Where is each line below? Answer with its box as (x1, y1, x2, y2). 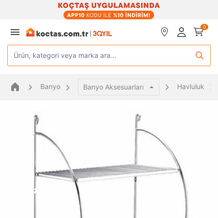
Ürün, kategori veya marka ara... (14, 51, 116, 59)
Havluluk (177, 82, 204, 91)
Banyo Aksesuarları (83, 83, 144, 91)
